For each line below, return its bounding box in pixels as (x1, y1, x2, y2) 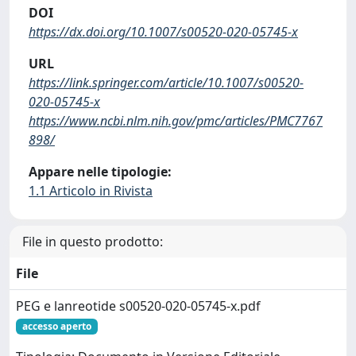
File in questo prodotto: (22, 232, 163, 250)
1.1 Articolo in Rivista (29, 181, 153, 199)
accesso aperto (21, 319, 91, 333)
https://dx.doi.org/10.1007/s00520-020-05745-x (29, 22, 298, 41)
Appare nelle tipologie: (29, 162, 172, 180)
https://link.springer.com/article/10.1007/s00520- (29, 73, 304, 91)
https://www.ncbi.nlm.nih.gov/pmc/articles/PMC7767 (29, 111, 323, 130)
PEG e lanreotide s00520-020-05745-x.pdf (16, 296, 261, 315)
